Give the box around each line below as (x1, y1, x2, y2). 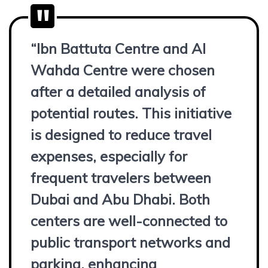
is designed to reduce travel (31, 125, 212, 144)
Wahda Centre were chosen (31, 60, 215, 79)
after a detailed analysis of (31, 82, 206, 100)
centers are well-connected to (31, 211, 227, 230)
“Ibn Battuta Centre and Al (31, 39, 206, 57)
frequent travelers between (31, 168, 211, 187)
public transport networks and (31, 233, 230, 251)
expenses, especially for (31, 147, 187, 165)
